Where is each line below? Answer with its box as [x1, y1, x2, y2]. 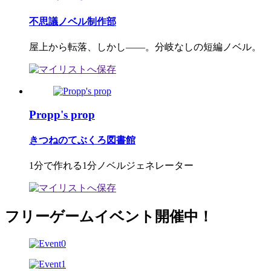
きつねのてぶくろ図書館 [29, 134, 135, 145]
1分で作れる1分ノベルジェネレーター [29, 160, 194, 171]
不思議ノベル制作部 [29, 16, 116, 27]
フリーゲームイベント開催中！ [5, 209, 213, 225]
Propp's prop [29, 108, 95, 121]
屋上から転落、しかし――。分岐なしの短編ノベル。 [29, 41, 261, 52]
